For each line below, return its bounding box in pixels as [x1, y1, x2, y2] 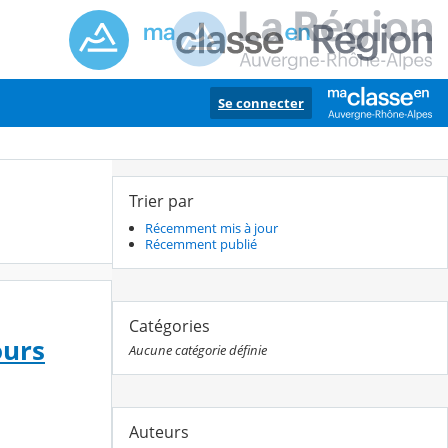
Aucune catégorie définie [129, 341, 267, 360]
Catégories [129, 315, 210, 338]
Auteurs [129, 421, 189, 444]
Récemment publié [145, 235, 257, 254]
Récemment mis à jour [145, 219, 278, 238]
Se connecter [218, 94, 304, 112]
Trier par [129, 190, 194, 212]
